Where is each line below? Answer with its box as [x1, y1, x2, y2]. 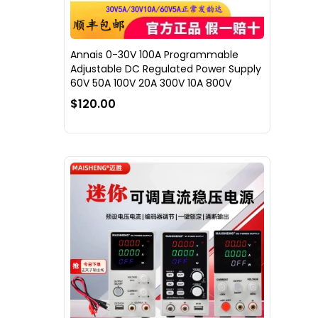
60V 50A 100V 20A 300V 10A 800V [70, 75, 231, 90]
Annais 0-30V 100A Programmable [70, 47, 238, 62]
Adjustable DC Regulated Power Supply [70, 61, 261, 76]
